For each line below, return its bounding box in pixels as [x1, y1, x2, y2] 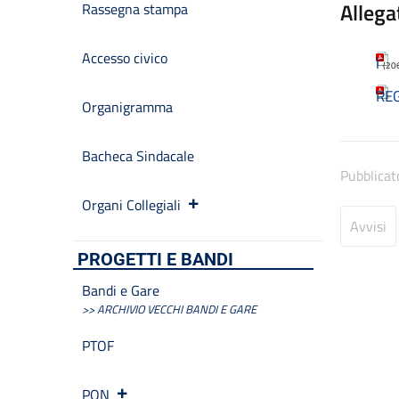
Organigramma [82, 96, 173, 118]
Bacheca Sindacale [82, 145, 194, 167]
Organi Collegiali [82, 194, 181, 216]
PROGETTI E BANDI [77, 248, 233, 270]
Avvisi [350, 216, 387, 237]
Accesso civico [82, 47, 167, 69]
